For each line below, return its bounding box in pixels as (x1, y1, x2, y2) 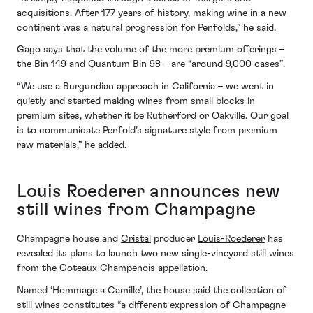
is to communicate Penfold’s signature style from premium (17, 125, 277, 136)
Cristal (121, 234, 151, 245)
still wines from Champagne (17, 200, 256, 219)
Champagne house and (17, 234, 121, 245)
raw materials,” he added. (17, 140, 126, 150)
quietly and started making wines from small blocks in (17, 96, 255, 106)
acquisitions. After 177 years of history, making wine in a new (17, 8, 286, 18)
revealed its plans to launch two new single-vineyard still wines (17, 249, 294, 259)
